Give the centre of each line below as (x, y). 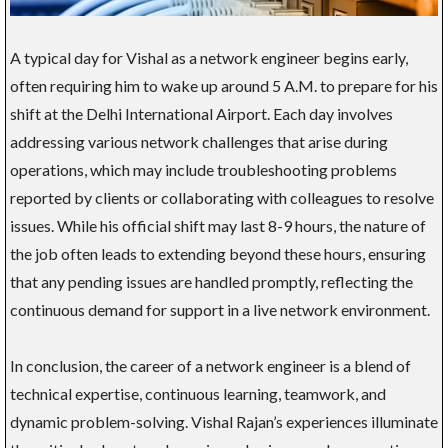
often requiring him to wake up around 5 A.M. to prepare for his (224, 86)
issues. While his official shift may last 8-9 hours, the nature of (218, 226)
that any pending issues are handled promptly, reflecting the (211, 282)
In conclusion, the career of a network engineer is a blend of (210, 366)
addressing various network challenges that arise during (199, 142)
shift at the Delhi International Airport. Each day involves (201, 114)
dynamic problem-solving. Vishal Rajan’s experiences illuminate (224, 422)
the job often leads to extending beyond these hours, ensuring (218, 254)
